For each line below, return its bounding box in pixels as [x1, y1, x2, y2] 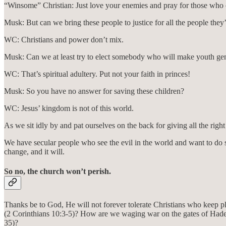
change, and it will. [4, 147, 65, 156]
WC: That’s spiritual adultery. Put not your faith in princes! [4, 69, 190, 78]
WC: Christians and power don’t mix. [4, 35, 124, 44]
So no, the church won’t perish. [4, 167, 111, 176]
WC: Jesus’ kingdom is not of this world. [4, 103, 134, 112]
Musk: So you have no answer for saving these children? [4, 86, 184, 95]
